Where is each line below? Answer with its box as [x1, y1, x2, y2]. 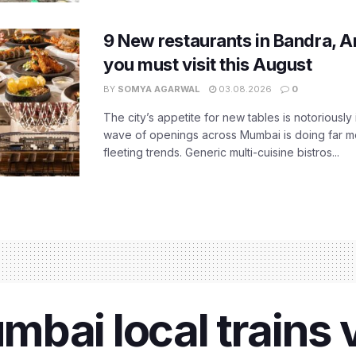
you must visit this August [103, 54, 312, 75]
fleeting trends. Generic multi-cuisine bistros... [103, 145, 339, 159]
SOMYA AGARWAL [118, 83, 200, 95]
